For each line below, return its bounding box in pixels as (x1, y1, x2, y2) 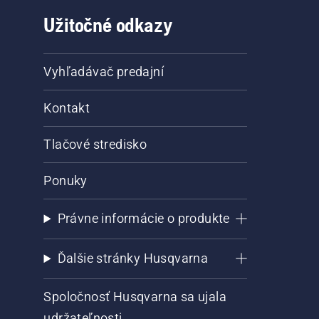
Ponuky (43, 173, 88, 189)
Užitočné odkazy (43, 14, 173, 37)
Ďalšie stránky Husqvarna (57, 251, 209, 266)
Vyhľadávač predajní (43, 64, 164, 80)
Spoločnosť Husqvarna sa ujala (43, 289, 227, 305)
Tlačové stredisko (43, 137, 147, 152)
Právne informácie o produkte (57, 211, 230, 226)
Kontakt (43, 100, 90, 116)
